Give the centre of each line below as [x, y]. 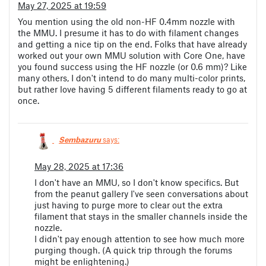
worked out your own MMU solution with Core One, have [132, 55]
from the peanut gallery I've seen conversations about [141, 194]
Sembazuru [80, 139]
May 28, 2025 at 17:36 [79, 167]
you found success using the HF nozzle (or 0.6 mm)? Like [132, 66]
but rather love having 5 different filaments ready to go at [132, 89]
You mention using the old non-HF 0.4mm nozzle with [126, 21]
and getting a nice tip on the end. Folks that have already [132, 44]
